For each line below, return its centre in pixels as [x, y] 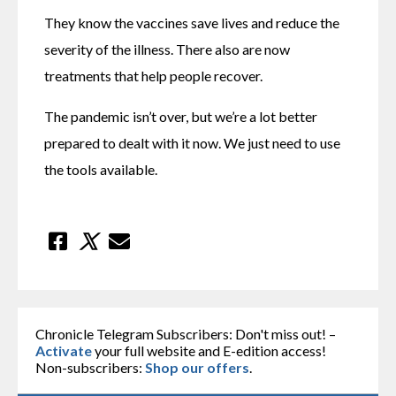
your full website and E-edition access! [209, 350]
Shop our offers [197, 367]
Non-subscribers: [90, 367]
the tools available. [101, 169]
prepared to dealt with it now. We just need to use [192, 142]
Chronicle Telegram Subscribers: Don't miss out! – [186, 333]
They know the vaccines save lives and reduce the [192, 22]
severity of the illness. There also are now [167, 49]
